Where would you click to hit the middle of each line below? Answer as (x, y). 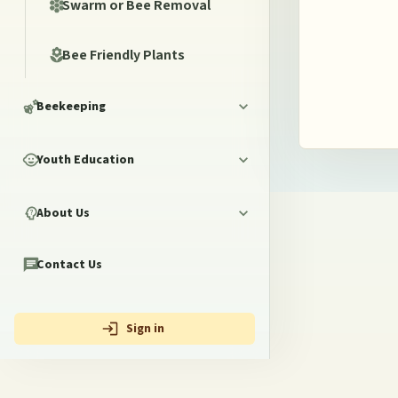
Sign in (145, 328)
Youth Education (85, 160)
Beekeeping (71, 107)
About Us (63, 213)
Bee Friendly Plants (123, 55)
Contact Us (69, 265)
